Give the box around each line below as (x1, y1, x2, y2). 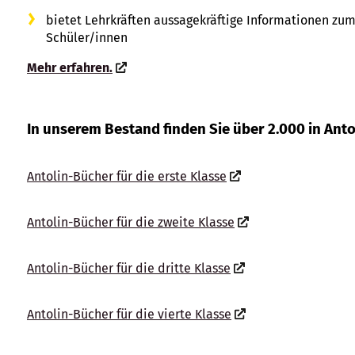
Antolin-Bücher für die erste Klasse (27, 168, 227, 184)
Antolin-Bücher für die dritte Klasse (27, 260, 231, 276)
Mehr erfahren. (27, 59, 113, 75)
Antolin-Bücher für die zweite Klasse (27, 214, 235, 230)
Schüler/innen (46, 29, 128, 45)
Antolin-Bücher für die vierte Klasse (27, 306, 231, 322)
